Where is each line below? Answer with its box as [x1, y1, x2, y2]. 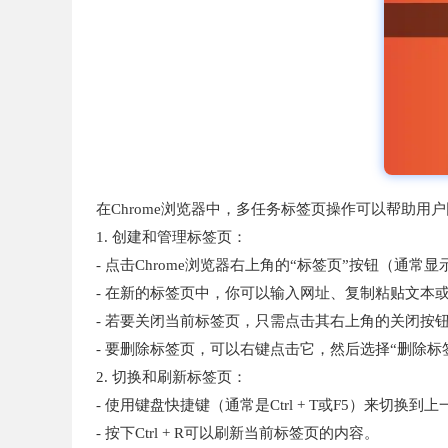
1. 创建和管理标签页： [96, 229, 247, 246]
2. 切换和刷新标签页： [96, 369, 247, 386]
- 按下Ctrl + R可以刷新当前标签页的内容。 [96, 425, 379, 442]
